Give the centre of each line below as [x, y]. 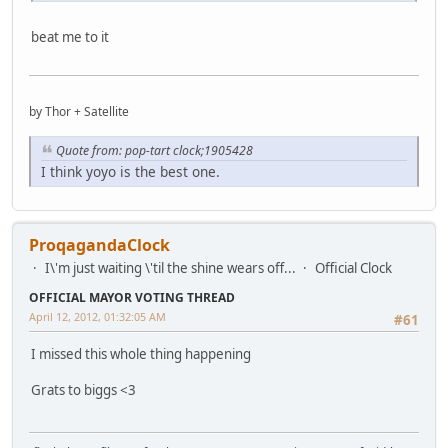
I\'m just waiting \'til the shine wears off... [170, 268]
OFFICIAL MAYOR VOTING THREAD [132, 298]
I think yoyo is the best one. [130, 172]
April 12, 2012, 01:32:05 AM [97, 317]
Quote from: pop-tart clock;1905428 [154, 151]
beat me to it [70, 36]
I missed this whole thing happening [141, 354]
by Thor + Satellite [79, 112]
